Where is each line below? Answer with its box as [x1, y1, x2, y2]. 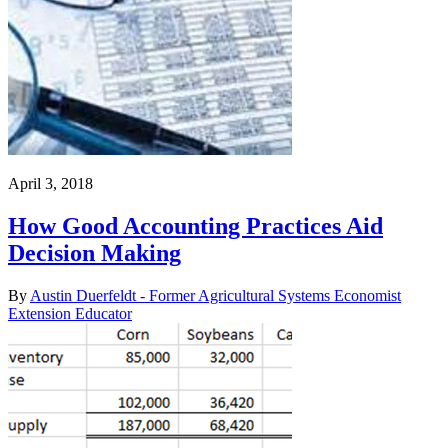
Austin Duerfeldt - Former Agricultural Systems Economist [30, 287, 401, 305]
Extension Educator [8, 305, 132, 323]
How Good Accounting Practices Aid [8, 213, 383, 240]
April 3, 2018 [8, 175, 93, 193]
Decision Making [8, 240, 181, 267]
